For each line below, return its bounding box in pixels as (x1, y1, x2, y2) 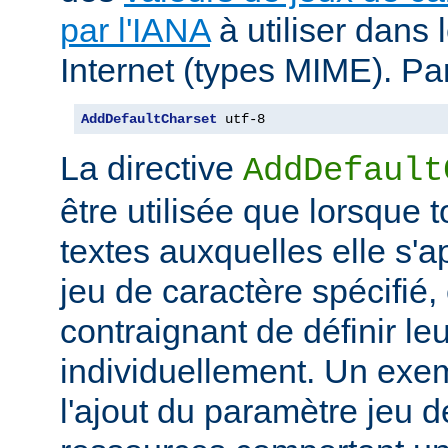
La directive (60, 149, 243, 188)
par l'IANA (60, 11, 210, 50)
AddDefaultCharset (81, 111, 217, 128)
